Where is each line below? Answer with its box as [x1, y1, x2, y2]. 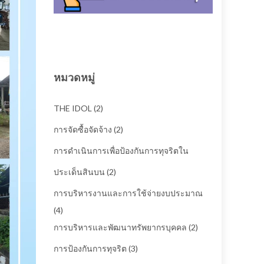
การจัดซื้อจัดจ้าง [54, 124, 112, 134]
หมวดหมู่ [54, 71, 95, 84]
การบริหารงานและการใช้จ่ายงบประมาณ [54, 187, 203, 198]
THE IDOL [54, 103, 92, 113]
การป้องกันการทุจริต [54, 243, 127, 253]
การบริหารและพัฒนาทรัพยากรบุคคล [54, 222, 187, 232]
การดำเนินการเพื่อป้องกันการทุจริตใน [54, 145, 189, 156]
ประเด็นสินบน [54, 166, 105, 177]
